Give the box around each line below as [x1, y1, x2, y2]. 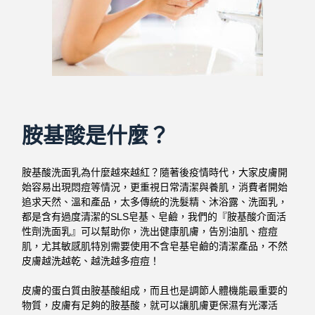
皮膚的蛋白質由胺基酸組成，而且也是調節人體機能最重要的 [22, 284, 288, 296]
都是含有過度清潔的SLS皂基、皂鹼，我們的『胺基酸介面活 [22, 210, 287, 222]
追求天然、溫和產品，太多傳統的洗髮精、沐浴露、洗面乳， [22, 195, 288, 207]
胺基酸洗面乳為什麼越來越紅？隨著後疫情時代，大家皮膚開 [22, 166, 288, 178]
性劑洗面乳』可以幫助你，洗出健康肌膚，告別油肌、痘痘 [22, 225, 278, 237]
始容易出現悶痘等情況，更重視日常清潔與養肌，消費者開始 [22, 181, 288, 193]
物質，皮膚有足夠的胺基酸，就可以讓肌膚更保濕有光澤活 [22, 299, 278, 311]
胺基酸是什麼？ [22, 123, 170, 147]
